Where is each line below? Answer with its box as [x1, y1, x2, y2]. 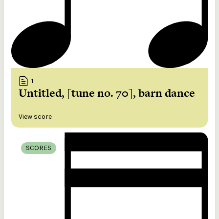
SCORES [26, 143, 51, 152]
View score [19, 112, 52, 121]
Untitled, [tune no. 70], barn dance [19, 85, 195, 101]
